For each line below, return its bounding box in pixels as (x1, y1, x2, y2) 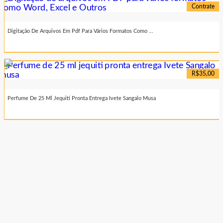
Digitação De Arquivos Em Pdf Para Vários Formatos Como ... (7, 28, 153, 34)
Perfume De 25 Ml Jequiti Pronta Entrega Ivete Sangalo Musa (7, 96, 156, 102)
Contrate (192, 3, 215, 10)
